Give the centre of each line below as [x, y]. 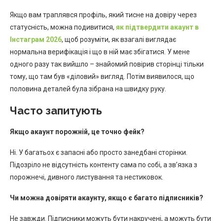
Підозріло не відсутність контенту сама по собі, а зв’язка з [104, 165]
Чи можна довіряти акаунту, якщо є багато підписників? [107, 198]
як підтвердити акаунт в [157, 27]
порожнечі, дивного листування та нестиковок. [87, 177]
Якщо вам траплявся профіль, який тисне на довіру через [103, 15]
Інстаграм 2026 [36, 39]
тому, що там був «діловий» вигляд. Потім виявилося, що [102, 76]
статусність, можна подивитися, [63, 27]
